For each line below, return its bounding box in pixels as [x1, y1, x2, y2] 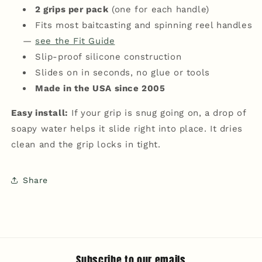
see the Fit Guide [35, 36, 115, 46]
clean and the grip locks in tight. [11, 139, 161, 150]
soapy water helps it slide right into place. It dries [11, 123, 243, 134]
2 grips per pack [35, 4, 109, 15]
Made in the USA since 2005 [35, 83, 166, 94]
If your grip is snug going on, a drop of [68, 108, 246, 118]
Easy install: [11, 108, 68, 118]
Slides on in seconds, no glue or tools [35, 67, 210, 78]
